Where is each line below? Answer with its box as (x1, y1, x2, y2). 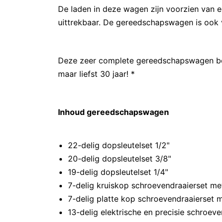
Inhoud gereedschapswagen (58, 107, 169, 117)
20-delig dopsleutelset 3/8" (68, 154, 176, 164)
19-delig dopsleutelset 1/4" (68, 167, 173, 177)
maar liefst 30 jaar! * (58, 69, 135, 79)
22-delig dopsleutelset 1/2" (68, 140, 174, 150)
